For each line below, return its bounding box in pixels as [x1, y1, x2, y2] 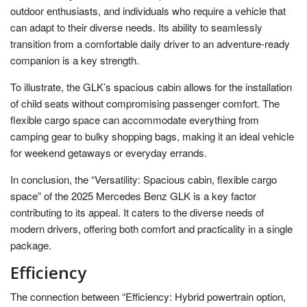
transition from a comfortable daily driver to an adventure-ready [10, 36, 290, 51]
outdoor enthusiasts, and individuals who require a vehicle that [10, 3, 286, 18]
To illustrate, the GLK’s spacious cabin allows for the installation [10, 79, 292, 94]
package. [10, 237, 51, 252]
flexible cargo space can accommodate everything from [10, 112, 259, 127]
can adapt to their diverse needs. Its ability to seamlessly [10, 19, 262, 34]
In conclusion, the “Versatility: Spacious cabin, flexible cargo [10, 171, 277, 186]
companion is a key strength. [10, 52, 139, 67]
